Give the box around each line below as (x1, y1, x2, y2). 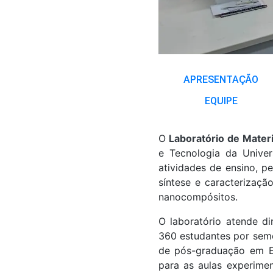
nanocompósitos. (158, 191, 238, 203)
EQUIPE (204, 95, 238, 107)
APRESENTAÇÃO (183, 74, 259, 85)
